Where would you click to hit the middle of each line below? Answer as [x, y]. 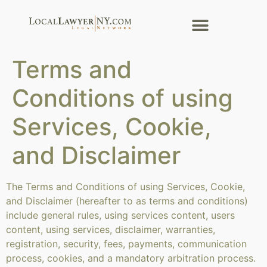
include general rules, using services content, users [120, 215]
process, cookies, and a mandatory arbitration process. [131, 258]
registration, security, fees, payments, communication [126, 244]
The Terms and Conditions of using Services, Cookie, [125, 187]
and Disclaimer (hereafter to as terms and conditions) [127, 201]
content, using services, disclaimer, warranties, [111, 229]
